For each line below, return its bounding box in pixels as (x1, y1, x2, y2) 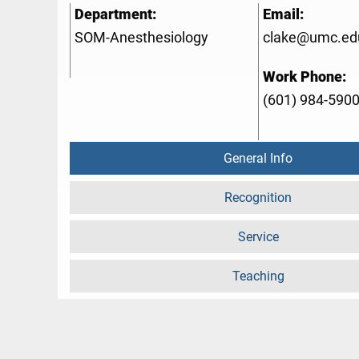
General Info (224, 151, 292, 167)
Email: (263, 6, 304, 23)
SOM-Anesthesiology (75, 30, 208, 46)
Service (237, 229, 279, 245)
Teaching (232, 268, 284, 284)
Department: (75, 6, 156, 23)
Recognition (224, 190, 292, 206)
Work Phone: (263, 69, 346, 86)
